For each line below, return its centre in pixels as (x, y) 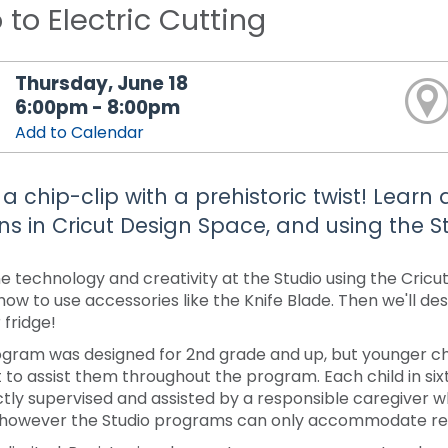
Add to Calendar (80, 132)
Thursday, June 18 (102, 83)
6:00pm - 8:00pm (98, 107)
